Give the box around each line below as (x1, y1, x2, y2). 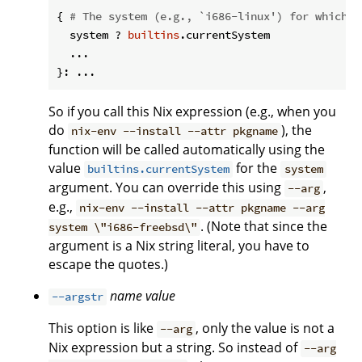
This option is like (48, 319, 157, 338)
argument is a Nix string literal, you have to (48, 237, 309, 255)
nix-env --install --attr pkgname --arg (79, 200, 326, 216)
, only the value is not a (196, 319, 335, 338)
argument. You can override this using (48, 179, 284, 197)
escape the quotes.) (48, 255, 168, 274)
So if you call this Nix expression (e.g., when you (48, 103, 336, 121)
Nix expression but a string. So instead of (48, 339, 301, 357)
